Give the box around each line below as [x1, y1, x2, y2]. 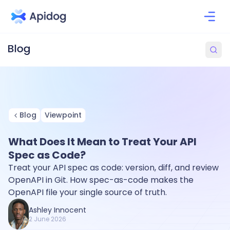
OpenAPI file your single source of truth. [8, 186, 167, 198]
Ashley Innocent [29, 205, 86, 215]
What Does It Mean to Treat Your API [8, 135, 197, 149]
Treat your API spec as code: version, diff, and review [8, 162, 219, 174]
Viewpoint [45, 110, 82, 120]
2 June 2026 [29, 215, 66, 223]
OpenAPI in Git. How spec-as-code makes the [8, 174, 194, 186]
